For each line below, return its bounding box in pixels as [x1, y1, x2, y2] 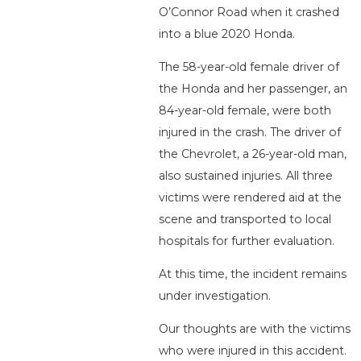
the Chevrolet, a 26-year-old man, [159, 147, 347, 162]
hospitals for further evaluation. [159, 234, 335, 249]
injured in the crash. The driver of [159, 125, 342, 140]
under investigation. [159, 288, 272, 304]
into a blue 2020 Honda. [159, 27, 296, 42]
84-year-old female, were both [159, 103, 332, 118]
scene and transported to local [159, 212, 332, 227]
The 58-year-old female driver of [159, 60, 340, 75]
